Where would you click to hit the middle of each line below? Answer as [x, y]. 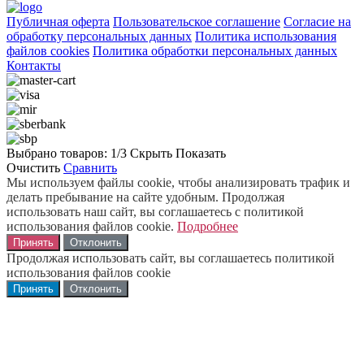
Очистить [33, 167]
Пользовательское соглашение [197, 21]
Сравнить [90, 167]
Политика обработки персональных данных [215, 50]
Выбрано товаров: [58, 153]
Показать [201, 153]
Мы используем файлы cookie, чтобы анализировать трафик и [178, 182]
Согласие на [317, 21]
